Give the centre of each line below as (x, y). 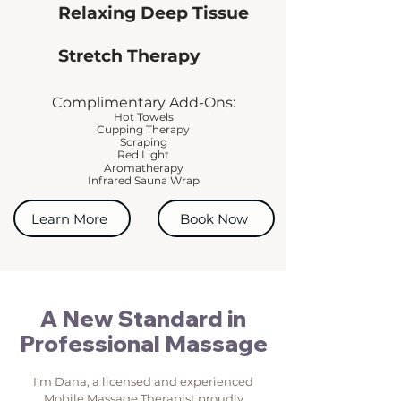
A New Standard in (143, 318)
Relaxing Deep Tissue (154, 13)
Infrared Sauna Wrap (143, 180)
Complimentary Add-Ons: (143, 102)
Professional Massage (143, 343)
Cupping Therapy (143, 129)
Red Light (143, 154)
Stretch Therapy (129, 56)
